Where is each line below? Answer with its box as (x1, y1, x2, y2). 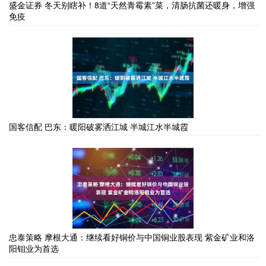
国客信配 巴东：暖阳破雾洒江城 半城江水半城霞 (9, 120, 188, 132)
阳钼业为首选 (9, 242, 59, 254)
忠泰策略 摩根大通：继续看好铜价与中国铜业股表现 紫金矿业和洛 (9, 230, 255, 243)
